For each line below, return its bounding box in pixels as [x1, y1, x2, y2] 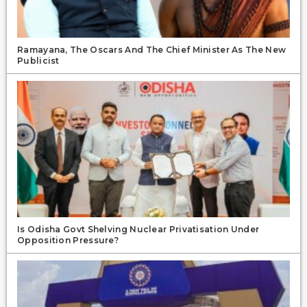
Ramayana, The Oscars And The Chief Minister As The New [17, 44, 286, 55]
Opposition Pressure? [17, 234, 119, 245]
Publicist [17, 55, 60, 66]
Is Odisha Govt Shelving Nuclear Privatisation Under [17, 223, 260, 234]
